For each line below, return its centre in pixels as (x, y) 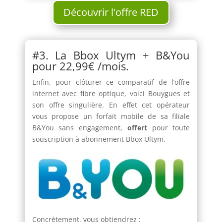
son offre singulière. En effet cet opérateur (111, 105)
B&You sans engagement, (80, 127)
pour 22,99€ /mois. (80, 66)
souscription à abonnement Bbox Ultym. (99, 139)
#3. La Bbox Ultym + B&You (111, 55)
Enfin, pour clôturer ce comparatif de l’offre (111, 82)
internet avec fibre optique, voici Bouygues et (111, 93)
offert (137, 127)
